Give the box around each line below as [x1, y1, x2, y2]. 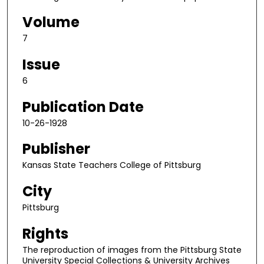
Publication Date [22, 97, 144, 117]
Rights [22, 223, 68, 243]
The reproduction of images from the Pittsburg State [22, 243, 242, 256]
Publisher [22, 139, 90, 159]
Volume [22, 12, 80, 32]
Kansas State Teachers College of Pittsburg [22, 159, 201, 171]
